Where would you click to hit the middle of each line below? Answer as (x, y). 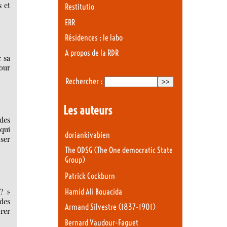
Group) (75, 161)
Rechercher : (84, 81)
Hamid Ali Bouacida (93, 192)
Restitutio (80, 7)
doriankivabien (87, 135)
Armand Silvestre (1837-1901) (110, 207)
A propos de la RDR (92, 53)
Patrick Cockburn (90, 176)
